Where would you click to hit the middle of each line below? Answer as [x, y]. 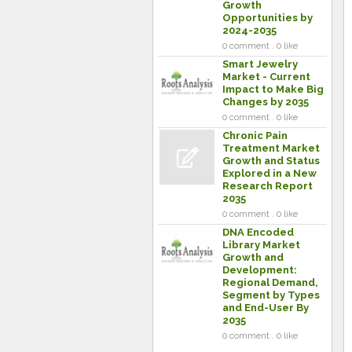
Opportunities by [268, 18]
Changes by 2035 [266, 102]
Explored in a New [269, 173]
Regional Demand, [270, 282]
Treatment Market [271, 148]
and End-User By [266, 308]
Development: [260, 270]
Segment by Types [271, 295]
